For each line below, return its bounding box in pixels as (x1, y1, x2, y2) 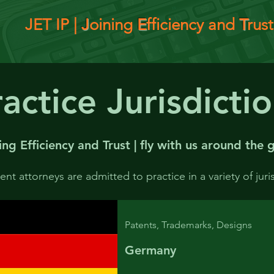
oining (89, 15, 137, 34)
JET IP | (25, 15, 81, 34)
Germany (124, 243, 176, 257)
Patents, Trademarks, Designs (124, 219, 252, 231)
